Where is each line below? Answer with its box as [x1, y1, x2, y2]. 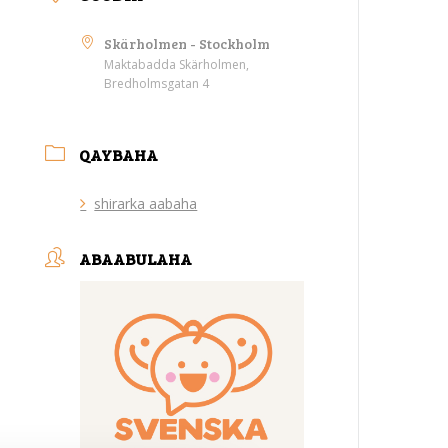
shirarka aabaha [94, 194, 198, 213]
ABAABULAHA [79, 248, 193, 269]
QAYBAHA [79, 144, 159, 165]
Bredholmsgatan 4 [104, 75, 210, 92]
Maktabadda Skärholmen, [104, 56, 250, 73]
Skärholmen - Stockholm [104, 34, 271, 53]
